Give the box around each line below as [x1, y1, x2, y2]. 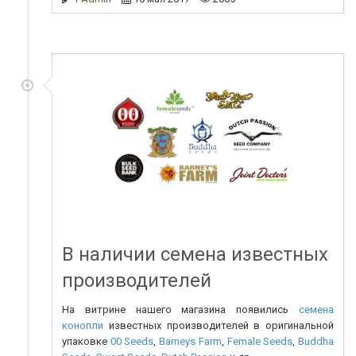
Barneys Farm [159, 335, 222, 348]
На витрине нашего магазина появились [62, 304, 299, 316]
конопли [62, 319, 103, 332]
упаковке [62, 335, 110, 348]
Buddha [298, 335, 335, 348]
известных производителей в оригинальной [103, 319, 334, 332]
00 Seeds [110, 335, 154, 348]
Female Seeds [226, 335, 293, 348]
